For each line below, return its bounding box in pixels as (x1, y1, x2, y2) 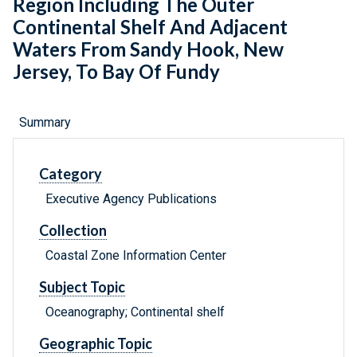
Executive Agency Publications (45, 191, 217, 207)
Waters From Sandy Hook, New (13, 37, 284, 61)
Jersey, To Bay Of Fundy (13, 60, 220, 84)
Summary (19, 115, 71, 131)
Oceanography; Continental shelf (45, 304, 225, 320)
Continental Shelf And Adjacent (13, 15, 288, 39)
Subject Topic (39, 278, 125, 296)
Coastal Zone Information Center (45, 248, 226, 264)
